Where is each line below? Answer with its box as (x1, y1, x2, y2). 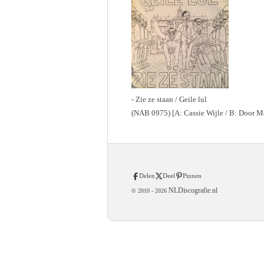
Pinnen (183, 172, 202, 180)
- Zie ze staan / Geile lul (131, 95, 207, 104)
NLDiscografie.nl (167, 186, 217, 195)
